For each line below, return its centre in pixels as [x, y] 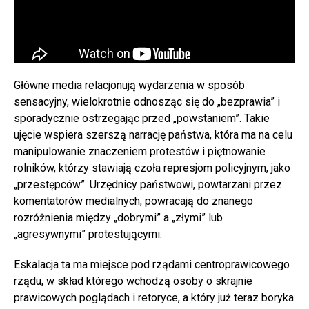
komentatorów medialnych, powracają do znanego [133, 201]
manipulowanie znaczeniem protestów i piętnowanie [140, 151]
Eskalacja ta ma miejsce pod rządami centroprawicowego [152, 264]
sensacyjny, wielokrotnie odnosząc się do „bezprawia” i [147, 101]
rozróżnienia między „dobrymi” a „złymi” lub [118, 217]
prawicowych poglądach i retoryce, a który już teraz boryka [154, 297]
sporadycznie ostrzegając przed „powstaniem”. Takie [142, 118]
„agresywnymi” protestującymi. [88, 234]
